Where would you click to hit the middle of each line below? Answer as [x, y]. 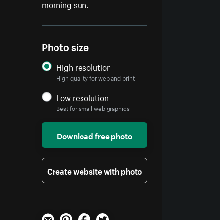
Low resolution [83, 97]
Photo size [66, 46]
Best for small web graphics [93, 108]
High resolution [84, 67]
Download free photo [95, 135]
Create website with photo [95, 171]
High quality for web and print [96, 78]
